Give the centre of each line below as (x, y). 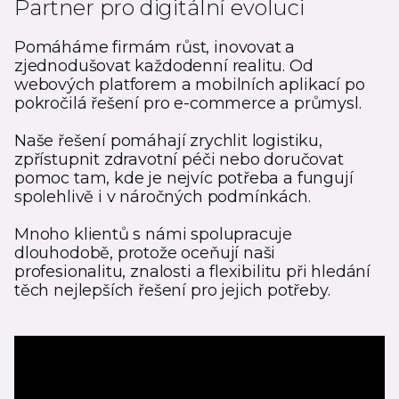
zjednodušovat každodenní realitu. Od (164, 66)
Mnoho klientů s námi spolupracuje (154, 235)
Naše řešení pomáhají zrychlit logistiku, (168, 141)
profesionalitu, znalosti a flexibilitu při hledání (193, 272)
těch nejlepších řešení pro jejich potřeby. (172, 291)
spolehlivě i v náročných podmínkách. (163, 197)
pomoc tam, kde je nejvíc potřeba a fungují (184, 179)
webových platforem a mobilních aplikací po (190, 85)
